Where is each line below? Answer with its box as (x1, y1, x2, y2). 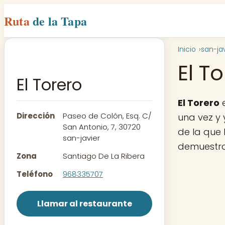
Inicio (178, 45, 196, 54)
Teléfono (17, 169, 53, 180)
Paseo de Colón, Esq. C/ (63, 110, 152, 122)
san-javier (63, 133, 100, 144)
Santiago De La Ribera (63, 151, 145, 162)
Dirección (17, 110, 55, 122)
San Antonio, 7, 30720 (63, 122, 141, 133)
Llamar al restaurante (37, 198, 132, 210)
